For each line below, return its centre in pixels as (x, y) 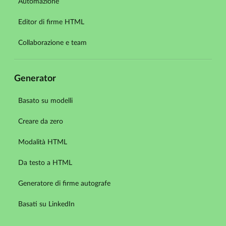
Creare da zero (41, 121)
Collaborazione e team (52, 43)
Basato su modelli (45, 101)
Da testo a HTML (45, 163)
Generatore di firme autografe (64, 183)
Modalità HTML (43, 142)
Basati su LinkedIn (46, 204)
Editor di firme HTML (51, 22)
